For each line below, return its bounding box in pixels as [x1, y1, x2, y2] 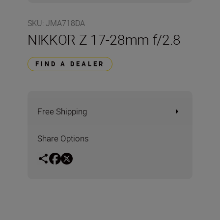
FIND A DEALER [35, 59, 105, 68]
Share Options [37, 133, 89, 144]
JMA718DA [46, 18, 85, 28]
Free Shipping [37, 106, 87, 117]
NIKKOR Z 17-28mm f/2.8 [27, 30, 181, 49]
